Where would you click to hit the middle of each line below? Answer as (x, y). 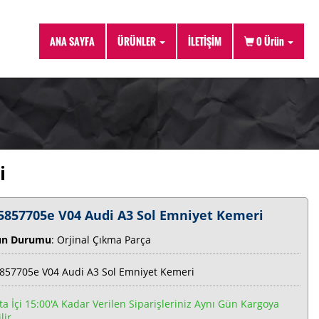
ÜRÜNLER (138, 41)
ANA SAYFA (72, 41)
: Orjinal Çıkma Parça (101, 240)
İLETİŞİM (205, 41)
